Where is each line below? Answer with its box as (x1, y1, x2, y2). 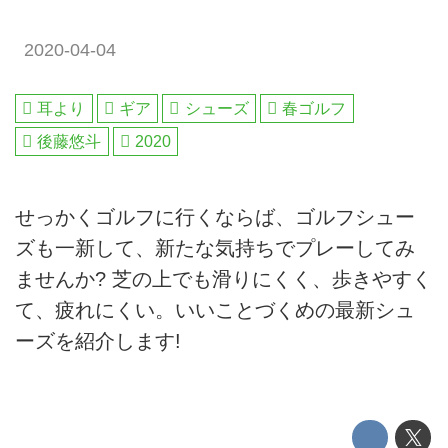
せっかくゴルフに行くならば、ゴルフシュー (15, 205, 415, 228)
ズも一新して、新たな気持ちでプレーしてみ (15, 236, 415, 259)
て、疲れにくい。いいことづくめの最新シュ (15, 298, 415, 321)
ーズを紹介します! (15, 329, 181, 352)
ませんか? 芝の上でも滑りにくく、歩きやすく (15, 267, 432, 290)
